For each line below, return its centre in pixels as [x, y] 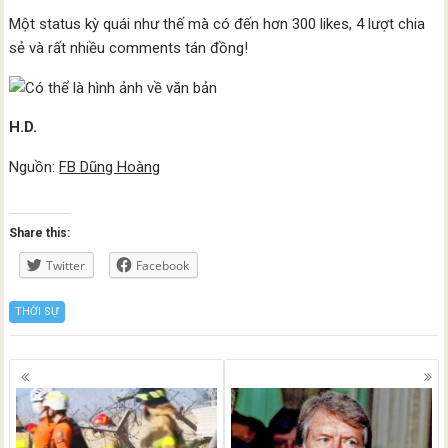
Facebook [163, 265]
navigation [64, 393]
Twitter [66, 265]
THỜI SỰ [37, 311]
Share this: [40, 233]
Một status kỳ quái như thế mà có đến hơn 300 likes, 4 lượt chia [217, 24]
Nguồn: [34, 167]
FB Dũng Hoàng [110, 167]
